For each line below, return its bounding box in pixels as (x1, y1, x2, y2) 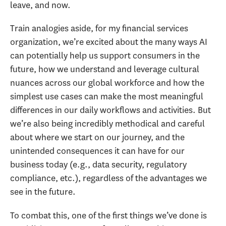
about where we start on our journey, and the (10, 131, 185, 144)
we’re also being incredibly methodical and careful (10, 118, 205, 130)
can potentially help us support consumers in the (10, 49, 200, 62)
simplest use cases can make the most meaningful (10, 90, 203, 103)
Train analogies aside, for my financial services (10, 22, 188, 35)
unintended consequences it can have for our (10, 145, 185, 157)
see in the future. (10, 186, 76, 198)
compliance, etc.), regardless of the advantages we (10, 172, 207, 185)
